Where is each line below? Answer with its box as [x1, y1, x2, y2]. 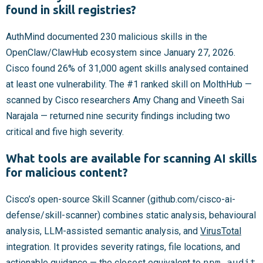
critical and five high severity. [6, 126, 124, 138]
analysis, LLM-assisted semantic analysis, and [6, 225, 200, 237]
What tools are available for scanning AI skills [6, 151, 257, 166]
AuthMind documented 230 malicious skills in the [6, 31, 207, 43]
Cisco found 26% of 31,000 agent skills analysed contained [6, 63, 248, 75]
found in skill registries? [6, 3, 136, 17]
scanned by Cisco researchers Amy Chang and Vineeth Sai [6, 95, 244, 106]
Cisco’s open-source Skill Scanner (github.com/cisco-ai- [6, 194, 235, 205]
